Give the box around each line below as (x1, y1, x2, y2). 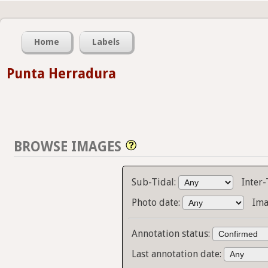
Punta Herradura (7, 66, 116, 81)
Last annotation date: (132, 248, 224, 260)
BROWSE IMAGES (14, 139, 121, 155)
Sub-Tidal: (132, 176, 178, 188)
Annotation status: (132, 228, 212, 240)
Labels (92, 37, 120, 47)
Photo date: (132, 197, 182, 209)
